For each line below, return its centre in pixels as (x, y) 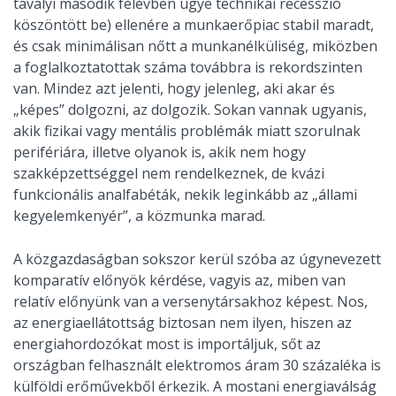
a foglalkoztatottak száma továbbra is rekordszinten (188, 68)
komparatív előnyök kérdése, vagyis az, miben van (179, 281)
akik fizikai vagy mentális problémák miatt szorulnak (187, 131)
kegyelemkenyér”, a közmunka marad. (139, 216)
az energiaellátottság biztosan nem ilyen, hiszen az (183, 323)
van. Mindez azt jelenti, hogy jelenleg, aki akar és (174, 89)
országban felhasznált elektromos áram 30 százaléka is (197, 366)
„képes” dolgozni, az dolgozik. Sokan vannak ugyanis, (190, 110)
